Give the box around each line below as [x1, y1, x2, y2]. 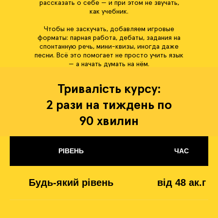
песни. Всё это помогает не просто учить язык [35, 52, 183, 59]
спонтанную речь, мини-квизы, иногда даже [39, 43, 179, 50]
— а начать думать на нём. [69, 61, 149, 68]
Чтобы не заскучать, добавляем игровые [44, 26, 174, 33]
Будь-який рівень [29, 177, 113, 188]
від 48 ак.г [157, 177, 206, 188]
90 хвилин [79, 115, 139, 128]
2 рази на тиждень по [46, 99, 172, 112]
